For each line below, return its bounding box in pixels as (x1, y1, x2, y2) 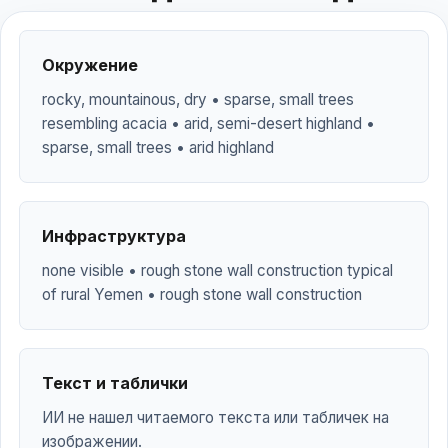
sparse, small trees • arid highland (42, 138, 274, 157)
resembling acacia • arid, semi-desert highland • (42, 114, 375, 133)
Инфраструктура (42, 226, 186, 246)
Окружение (42, 55, 138, 75)
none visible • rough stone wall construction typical (42, 261, 393, 280)
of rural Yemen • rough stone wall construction (42, 285, 362, 304)
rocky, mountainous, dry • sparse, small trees (42, 90, 354, 109)
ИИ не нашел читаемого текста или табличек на (42, 408, 389, 427)
